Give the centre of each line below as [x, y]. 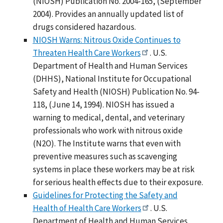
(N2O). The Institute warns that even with [107, 143]
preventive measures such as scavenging [105, 156]
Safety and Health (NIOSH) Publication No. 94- [116, 91]
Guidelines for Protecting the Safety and [105, 195]
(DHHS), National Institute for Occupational [112, 78]
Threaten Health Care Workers [87, 53]
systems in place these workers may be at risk [113, 169]
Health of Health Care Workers [87, 208]
